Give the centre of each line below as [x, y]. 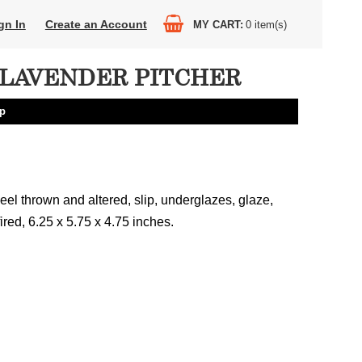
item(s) [270, 24]
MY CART [216, 24]
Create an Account [96, 24]
